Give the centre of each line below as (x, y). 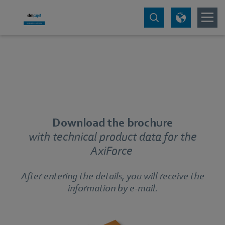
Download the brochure (113, 123)
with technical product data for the (113, 137)
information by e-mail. (113, 188)
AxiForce (113, 151)
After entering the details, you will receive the (113, 176)
